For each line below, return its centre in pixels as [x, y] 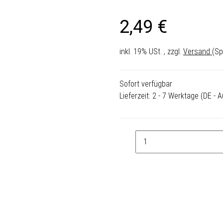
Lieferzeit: [136, 96]
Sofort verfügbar [146, 84]
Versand [198, 51]
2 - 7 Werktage [176, 96]
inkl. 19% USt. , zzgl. [151, 51]
